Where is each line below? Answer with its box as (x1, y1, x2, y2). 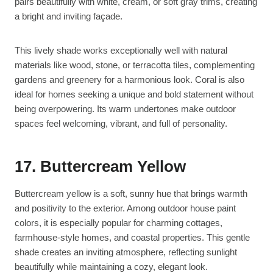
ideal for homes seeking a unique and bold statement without (15, 88, 253, 99)
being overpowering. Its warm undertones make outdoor (15, 103, 236, 114)
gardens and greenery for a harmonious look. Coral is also (15, 74, 244, 85)
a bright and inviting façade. (15, 10, 122, 21)
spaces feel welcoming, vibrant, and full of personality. (15, 118, 227, 129)
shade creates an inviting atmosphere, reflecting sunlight (15, 246, 237, 257)
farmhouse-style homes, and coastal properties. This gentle (15, 232, 250, 243)
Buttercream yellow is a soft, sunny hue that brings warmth (15, 188, 247, 199)
